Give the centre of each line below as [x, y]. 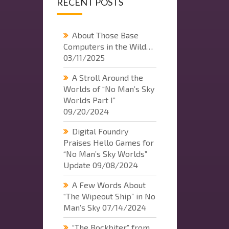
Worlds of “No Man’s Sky [109, 88]
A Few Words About [109, 185]
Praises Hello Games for [108, 142]
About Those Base [105, 35]
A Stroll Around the [107, 77]
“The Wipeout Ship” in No [109, 196]
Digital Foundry [100, 131]
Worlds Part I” [89, 100]
